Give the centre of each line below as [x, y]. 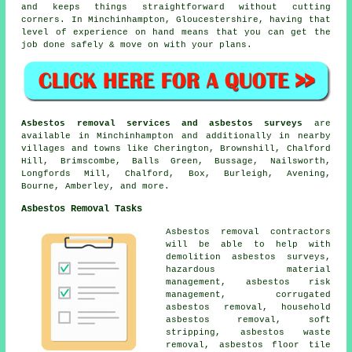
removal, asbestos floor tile [248, 345]
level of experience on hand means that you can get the [176, 33]
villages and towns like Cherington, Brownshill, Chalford [176, 148]
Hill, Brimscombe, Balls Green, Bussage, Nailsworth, [176, 161]
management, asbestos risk [248, 282]
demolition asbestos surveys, [248, 257]
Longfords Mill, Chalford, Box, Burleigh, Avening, [176, 173]
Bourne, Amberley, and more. [96, 186]
